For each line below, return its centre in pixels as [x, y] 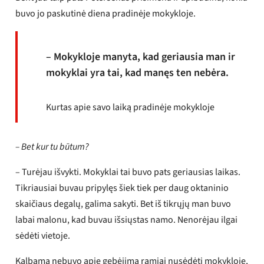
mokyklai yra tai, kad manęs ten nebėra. [138, 72]
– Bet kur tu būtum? [52, 146]
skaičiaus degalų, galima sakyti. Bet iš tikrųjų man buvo [123, 204]
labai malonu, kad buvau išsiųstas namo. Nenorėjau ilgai [127, 220]
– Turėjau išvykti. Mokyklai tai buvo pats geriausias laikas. [128, 172]
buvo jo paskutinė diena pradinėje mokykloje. [106, 13]
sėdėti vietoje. [43, 235]
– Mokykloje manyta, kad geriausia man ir [141, 57]
